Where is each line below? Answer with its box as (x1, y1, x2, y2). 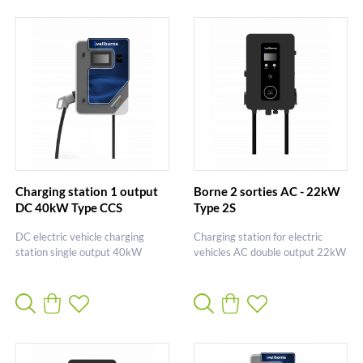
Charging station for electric (193, 229, 322, 243)
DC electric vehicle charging (15, 229, 145, 243)
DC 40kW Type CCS (15, 199, 123, 215)
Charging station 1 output (15, 183, 159, 199)
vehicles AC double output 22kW (193, 245, 346, 258)
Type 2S (193, 199, 236, 215)
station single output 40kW (15, 245, 143, 258)
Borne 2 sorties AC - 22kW (193, 183, 340, 199)
